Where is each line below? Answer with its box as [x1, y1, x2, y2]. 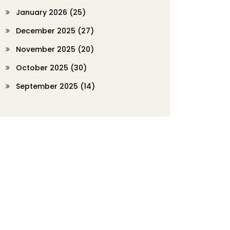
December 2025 [16, 26, 78, 36]
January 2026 [16, 7, 69, 17]
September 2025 [16, 81, 80, 91]
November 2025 [16, 44, 78, 54]
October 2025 [16, 63, 70, 73]
